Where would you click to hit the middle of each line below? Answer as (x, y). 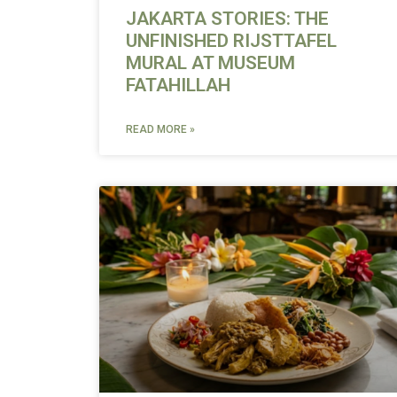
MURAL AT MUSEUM (210, 62)
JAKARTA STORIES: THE (227, 18)
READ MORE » (160, 129)
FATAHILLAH (178, 85)
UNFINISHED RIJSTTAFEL (231, 40)
